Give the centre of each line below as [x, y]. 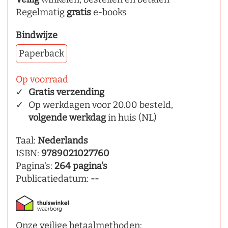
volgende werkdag [67, 117]
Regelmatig [41, 12]
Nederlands [63, 140]
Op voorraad [42, 79]
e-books [109, 12]
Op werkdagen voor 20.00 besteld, [101, 105]
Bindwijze [37, 35]
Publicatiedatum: [53, 178]
